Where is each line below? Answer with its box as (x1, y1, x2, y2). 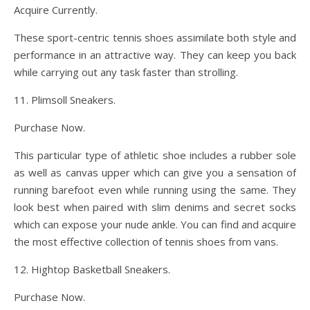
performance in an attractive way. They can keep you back (14, 48, 296, 62)
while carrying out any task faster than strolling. (14, 65, 238, 79)
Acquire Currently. (14, 3, 98, 17)
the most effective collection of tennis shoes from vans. (14, 235, 278, 248)
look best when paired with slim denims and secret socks (14, 200, 296, 214)
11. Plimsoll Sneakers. (14, 93, 116, 107)
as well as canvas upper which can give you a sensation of (14, 165, 296, 179)
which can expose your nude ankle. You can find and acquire (14, 217, 296, 231)
